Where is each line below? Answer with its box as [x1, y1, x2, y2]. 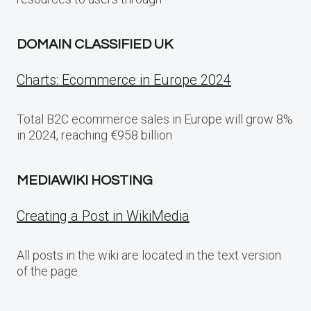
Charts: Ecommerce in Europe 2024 [17, 71, 231, 88]
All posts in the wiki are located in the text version [17, 247, 281, 262]
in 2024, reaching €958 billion [17, 127, 172, 142]
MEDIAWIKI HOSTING [17, 173, 153, 187]
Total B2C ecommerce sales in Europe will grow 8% [17, 111, 293, 126]
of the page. [17, 263, 80, 278]
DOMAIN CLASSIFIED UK [17, 37, 173, 51]
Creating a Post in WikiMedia [17, 207, 190, 224]
